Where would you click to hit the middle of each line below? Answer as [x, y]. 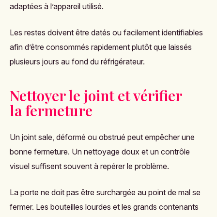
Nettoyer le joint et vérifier [96, 95]
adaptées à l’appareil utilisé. [57, 6]
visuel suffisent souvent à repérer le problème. [89, 166]
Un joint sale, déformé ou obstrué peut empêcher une [102, 137]
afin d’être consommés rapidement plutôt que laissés [101, 47]
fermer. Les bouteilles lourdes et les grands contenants [104, 207]
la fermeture [51, 110]
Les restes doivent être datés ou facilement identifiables [106, 32]
